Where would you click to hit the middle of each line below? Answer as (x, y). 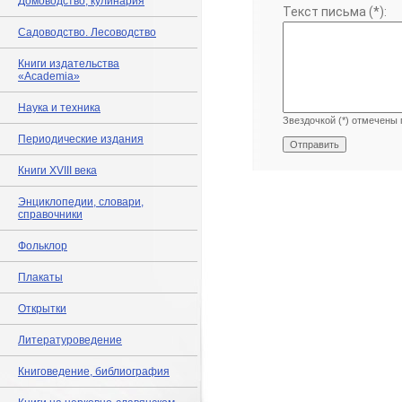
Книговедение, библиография (94, 371)
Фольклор (43, 246)
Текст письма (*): (335, 12)
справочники (50, 214)
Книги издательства (69, 64)
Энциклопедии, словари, (81, 202)
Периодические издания (81, 139)
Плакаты (40, 277)
